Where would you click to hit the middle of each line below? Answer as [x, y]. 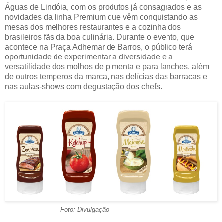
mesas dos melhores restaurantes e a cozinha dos [93, 27]
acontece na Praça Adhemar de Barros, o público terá [99, 47]
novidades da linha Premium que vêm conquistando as [101, 17]
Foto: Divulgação [77, 210]
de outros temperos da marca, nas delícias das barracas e [106, 76]
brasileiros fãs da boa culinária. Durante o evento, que [100, 37]
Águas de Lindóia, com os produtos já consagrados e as [103, 7]
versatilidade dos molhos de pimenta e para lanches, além [107, 66]
